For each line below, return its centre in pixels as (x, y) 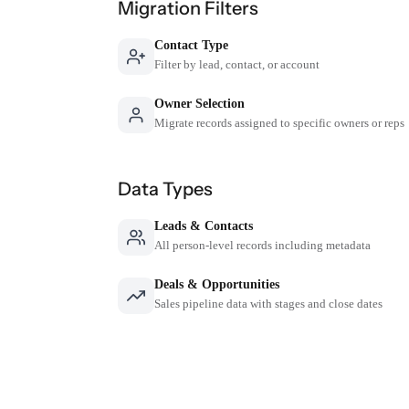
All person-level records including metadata (262, 245)
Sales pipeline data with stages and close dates (268, 303)
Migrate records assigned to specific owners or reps (279, 122)
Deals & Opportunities (216, 284)
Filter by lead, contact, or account (236, 64)
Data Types (165, 189)
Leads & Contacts (203, 225)
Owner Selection (199, 103)
